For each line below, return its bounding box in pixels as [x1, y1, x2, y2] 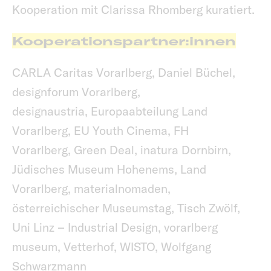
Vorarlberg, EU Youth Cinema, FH [12, 123, 189, 139]
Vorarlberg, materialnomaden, [12, 181, 171, 197]
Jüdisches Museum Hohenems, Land [12, 162, 206, 177]
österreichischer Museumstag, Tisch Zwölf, [12, 200, 240, 216]
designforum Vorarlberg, [12, 84, 140, 100]
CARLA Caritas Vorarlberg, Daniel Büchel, [12, 65, 235, 80]
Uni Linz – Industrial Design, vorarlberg [12, 220, 218, 235]
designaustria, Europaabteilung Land [12, 103, 207, 119]
